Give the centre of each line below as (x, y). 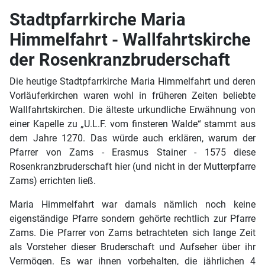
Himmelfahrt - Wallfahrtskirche (130, 40)
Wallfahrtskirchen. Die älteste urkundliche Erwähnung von (132, 110)
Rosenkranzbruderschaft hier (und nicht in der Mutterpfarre (132, 167)
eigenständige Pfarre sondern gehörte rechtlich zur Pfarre (132, 219)
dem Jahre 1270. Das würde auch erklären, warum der (132, 138)
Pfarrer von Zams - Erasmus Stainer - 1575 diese (132, 153)
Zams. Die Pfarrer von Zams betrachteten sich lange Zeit (132, 233)
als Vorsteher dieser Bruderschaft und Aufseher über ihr (132, 247)
